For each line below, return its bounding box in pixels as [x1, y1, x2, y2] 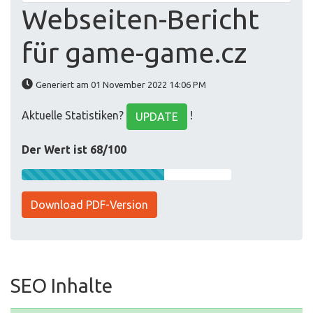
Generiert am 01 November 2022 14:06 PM [36, 80, 206, 90]
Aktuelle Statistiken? [22, 109, 126, 122]
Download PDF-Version [31, 198, 148, 212]
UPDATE [136, 110, 178, 124]
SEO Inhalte [10, 275, 112, 297]
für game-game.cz [22, 37, 247, 69]
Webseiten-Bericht [22, 3, 259, 36]
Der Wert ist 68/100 [22, 143, 126, 156]
